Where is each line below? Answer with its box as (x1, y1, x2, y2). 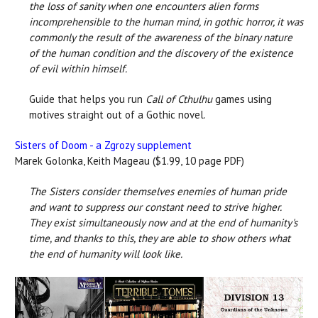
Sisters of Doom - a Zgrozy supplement (15, 138, 192, 152)
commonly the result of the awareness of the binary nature (29, 30, 292, 44)
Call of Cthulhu (146, 92, 212, 106)
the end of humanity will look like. (29, 246, 182, 261)
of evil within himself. (29, 61, 127, 75)
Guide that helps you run (29, 92, 146, 106)
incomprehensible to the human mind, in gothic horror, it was (29, 14, 303, 28)
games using (212, 92, 272, 106)
